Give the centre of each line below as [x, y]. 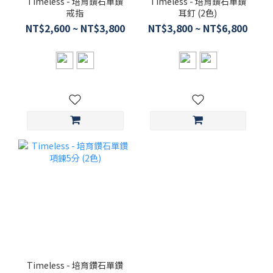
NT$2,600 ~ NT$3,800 [75, 28]
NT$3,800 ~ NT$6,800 [198, 28]
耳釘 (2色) [198, 13]
